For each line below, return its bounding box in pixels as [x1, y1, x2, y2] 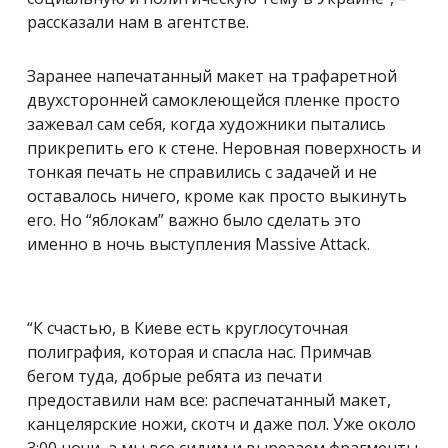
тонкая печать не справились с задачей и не [27, 160, 377, 183]
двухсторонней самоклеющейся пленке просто [27, 88, 400, 111]
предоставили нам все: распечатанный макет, [27, 388, 391, 411]
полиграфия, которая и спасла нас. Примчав [27, 340, 372, 363]
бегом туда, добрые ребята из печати [27, 364, 322, 387]
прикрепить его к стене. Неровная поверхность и [27, 136, 421, 159]
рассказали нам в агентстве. [27, 10, 249, 33]
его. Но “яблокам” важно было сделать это [27, 208, 361, 231]
